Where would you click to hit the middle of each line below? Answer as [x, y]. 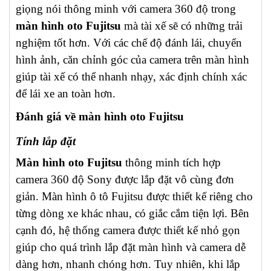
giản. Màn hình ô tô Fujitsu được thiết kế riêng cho [134, 196]
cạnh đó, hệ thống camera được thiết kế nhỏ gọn [128, 230]
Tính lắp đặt [47, 141]
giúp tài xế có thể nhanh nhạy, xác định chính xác [131, 77]
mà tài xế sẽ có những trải [182, 26]
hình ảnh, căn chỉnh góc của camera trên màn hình [132, 60]
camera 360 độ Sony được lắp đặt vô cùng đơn [125, 179]
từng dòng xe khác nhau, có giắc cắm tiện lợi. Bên [132, 213]
